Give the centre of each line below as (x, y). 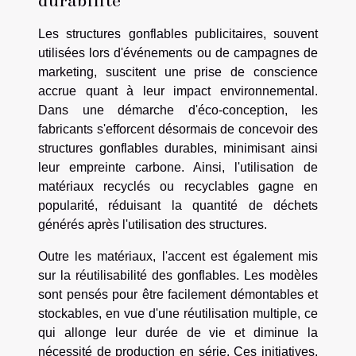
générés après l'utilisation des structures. (153, 225)
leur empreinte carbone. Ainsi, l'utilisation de (178, 168)
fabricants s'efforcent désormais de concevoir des (178, 130)
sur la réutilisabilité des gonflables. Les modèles (178, 276)
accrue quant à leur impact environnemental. (178, 91)
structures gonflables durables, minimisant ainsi (178, 149)
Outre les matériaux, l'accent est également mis (178, 257)
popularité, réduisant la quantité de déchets (178, 206)
